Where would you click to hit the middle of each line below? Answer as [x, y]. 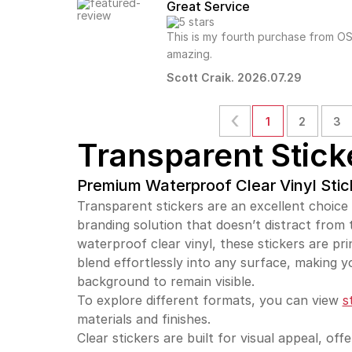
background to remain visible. [165, 281]
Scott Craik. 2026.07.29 [235, 77]
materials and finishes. [143, 319]
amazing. [190, 53]
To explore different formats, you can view [209, 300]
